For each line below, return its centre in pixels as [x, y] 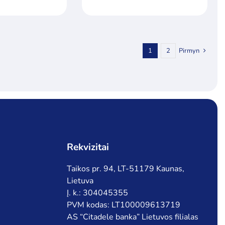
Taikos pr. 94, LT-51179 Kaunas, [125, 169]
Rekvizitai [88, 147]
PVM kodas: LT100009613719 [123, 205]
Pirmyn [189, 51]
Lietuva [80, 181]
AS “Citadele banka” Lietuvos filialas [132, 217]
